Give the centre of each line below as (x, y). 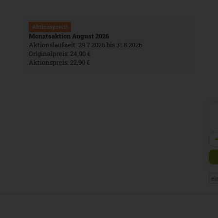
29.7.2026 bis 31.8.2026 (110, 45)
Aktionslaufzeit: (53, 45)
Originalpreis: (49, 53)
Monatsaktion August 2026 (69, 36)
